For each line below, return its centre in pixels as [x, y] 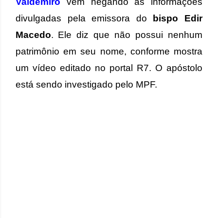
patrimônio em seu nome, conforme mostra [109, 51]
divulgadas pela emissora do [84, 18]
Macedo [33, 35]
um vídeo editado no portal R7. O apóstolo [109, 68]
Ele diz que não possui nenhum [130, 35]
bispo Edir [178, 18]
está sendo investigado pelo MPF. [86, 84]
